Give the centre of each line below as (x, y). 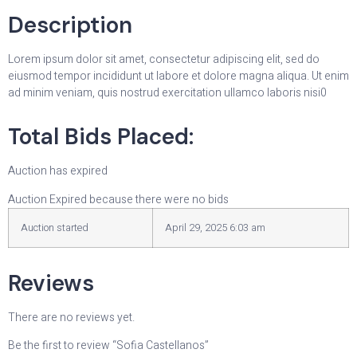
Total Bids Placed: (101, 137)
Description (70, 25)
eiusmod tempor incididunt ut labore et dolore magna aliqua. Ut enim (178, 76)
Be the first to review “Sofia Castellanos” (108, 346)
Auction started (55, 228)
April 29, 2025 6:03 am (215, 228)
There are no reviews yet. (71, 317)
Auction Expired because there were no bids (118, 199)
